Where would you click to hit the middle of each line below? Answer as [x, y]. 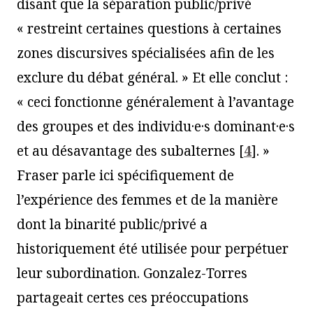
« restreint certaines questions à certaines [149, 28]
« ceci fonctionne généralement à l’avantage [155, 102]
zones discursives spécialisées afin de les [146, 53]
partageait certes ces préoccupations [133, 297]
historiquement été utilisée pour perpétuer [153, 248]
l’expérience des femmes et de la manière [147, 199]
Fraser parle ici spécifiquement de [125, 175]
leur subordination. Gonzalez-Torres [132, 273]
